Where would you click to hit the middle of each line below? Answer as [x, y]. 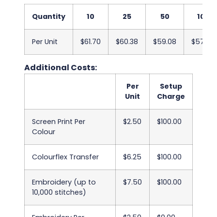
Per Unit [45, 41]
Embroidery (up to [64, 182]
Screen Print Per [59, 121]
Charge [171, 96]
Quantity [49, 16]
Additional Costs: [61, 67]
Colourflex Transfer [65, 157]
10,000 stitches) [59, 192]
